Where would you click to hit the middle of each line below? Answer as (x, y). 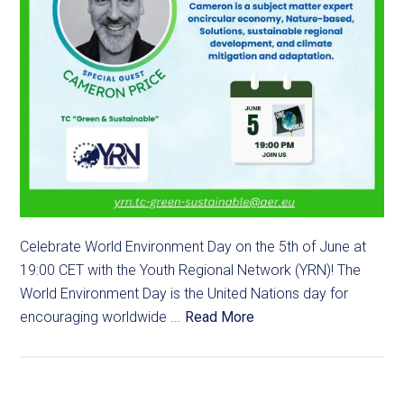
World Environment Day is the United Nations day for (184, 294)
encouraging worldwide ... (103, 317)
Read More (220, 317)
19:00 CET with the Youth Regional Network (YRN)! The (191, 271)
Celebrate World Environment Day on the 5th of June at (193, 247)
